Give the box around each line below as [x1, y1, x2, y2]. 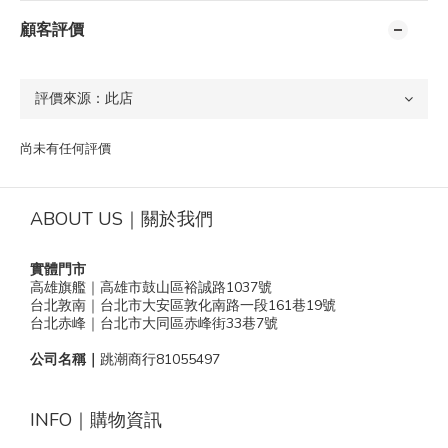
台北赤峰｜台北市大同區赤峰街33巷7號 [30, 314, 278, 333]
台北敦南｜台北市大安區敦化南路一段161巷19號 [30, 296, 336, 315]
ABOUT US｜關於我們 [30, 207, 213, 231]
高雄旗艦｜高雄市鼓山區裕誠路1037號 [30, 278, 272, 297]
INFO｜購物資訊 [30, 408, 162, 432]
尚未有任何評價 [20, 140, 111, 158]
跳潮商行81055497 [100, 350, 220, 369]
